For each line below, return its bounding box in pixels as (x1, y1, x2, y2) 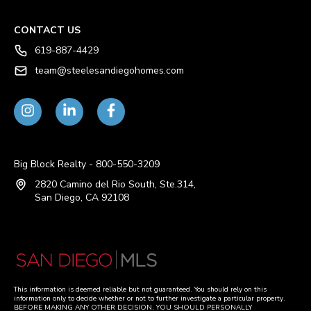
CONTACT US (14, 24, 81, 37)
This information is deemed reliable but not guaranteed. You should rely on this (14, 284, 267, 294)
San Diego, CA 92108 (35, 191, 129, 205)
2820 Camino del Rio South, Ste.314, (35, 178, 199, 192)
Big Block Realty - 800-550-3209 (14, 158, 160, 171)
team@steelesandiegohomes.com (35, 64, 184, 78)
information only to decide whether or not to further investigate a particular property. (14, 293, 285, 303)
